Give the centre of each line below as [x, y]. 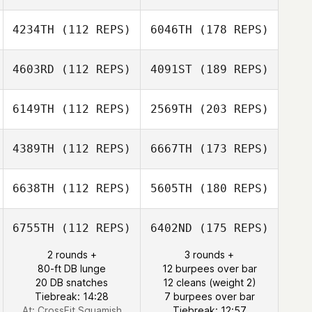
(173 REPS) [230, 149]
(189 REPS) [230, 69]
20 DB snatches [72, 282]
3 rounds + [209, 255]
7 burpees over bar [209, 296]
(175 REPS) [230, 228]
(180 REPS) [230, 188]
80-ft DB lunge [72, 268]
